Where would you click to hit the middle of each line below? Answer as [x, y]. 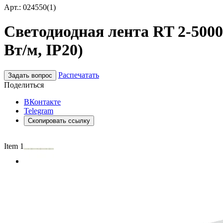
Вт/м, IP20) [44, 50]
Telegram [39, 111]
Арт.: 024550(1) [30, 7]
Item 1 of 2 [21, 146]
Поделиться [24, 85]
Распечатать [79, 75]
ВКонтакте [42, 102]
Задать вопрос [30, 75]
